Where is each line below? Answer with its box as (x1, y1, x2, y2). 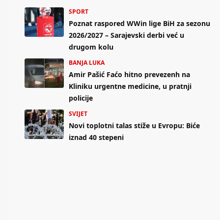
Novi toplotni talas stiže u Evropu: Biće (69, 121, 200, 131)
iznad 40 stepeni (69, 133, 124, 142)
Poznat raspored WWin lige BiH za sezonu (69, 19, 210, 28)
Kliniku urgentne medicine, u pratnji (69, 82, 192, 91)
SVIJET (69, 110, 87, 118)
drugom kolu (69, 42, 113, 52)
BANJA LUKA (69, 58, 105, 67)
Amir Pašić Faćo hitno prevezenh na (69, 70, 190, 80)
